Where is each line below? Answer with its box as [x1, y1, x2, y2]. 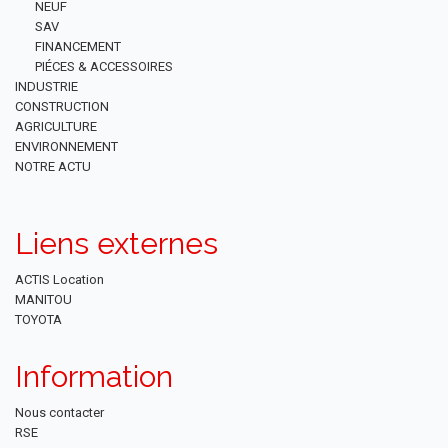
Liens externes [15, 225, 218, 261]
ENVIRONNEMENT [15, 138, 118, 154]
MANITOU [15, 291, 72, 307]
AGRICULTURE [15, 118, 97, 134]
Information [15, 358, 173, 394]
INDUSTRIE [15, 78, 78, 94]
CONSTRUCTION [15, 98, 109, 114]
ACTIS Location [15, 271, 104, 287]
